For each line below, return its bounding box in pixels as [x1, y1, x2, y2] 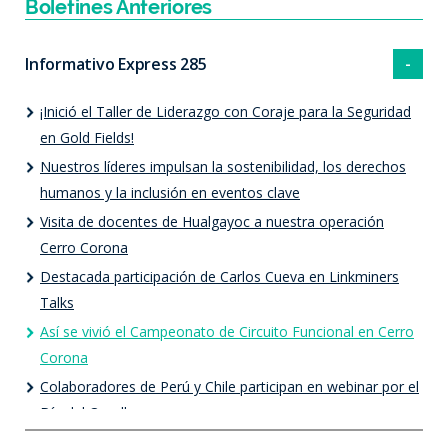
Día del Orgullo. [40, 402, 139, 422]
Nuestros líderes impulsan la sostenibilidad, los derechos [40, 156, 406, 176]
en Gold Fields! [40, 127, 134, 147]
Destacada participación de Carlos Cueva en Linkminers [40, 266, 399, 286]
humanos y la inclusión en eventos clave [40, 182, 300, 202]
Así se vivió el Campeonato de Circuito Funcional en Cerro [40, 321, 414, 341]
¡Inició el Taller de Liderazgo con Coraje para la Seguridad [40, 101, 411, 121]
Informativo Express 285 [25, 52, 207, 75]
